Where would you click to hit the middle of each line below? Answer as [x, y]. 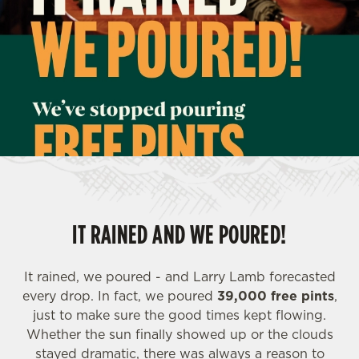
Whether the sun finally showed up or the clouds [179, 334]
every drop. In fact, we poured [119, 296]
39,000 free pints [275, 296]
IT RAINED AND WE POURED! [179, 234]
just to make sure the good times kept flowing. [179, 315]
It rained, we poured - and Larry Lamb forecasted [179, 276]
